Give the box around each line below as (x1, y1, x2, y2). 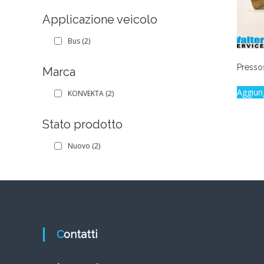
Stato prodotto (42, 117, 123, 131)
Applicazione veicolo (42, 12, 157, 27)
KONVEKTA (68, 88, 104, 98)
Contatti (64, 227, 98, 240)
